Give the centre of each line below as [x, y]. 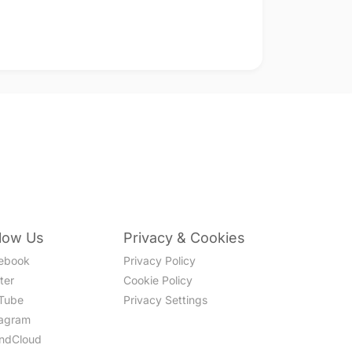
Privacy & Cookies [185, 238]
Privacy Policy [160, 260]
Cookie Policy [158, 280]
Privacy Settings [166, 300]
